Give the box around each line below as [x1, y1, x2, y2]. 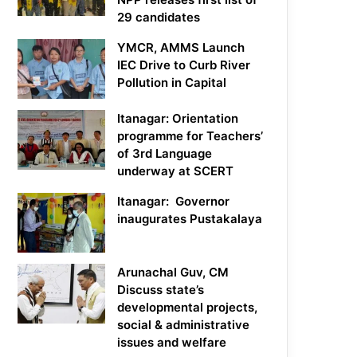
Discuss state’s [117, 282, 205, 298]
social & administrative [117, 317, 250, 333]
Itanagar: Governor [117, 194, 230, 210]
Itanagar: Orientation [117, 111, 239, 127]
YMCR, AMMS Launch [117, 40, 245, 56]
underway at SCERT [117, 163, 234, 179]
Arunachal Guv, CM [117, 265, 229, 280]
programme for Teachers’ [117, 128, 264, 144]
